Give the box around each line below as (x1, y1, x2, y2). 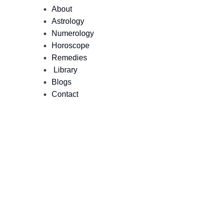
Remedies (51, 54, 87, 62)
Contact (51, 90, 78, 98)
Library (51, 66, 77, 74)
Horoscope (51, 41, 90, 50)
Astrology (51, 17, 84, 25)
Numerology (51, 29, 94, 37)
